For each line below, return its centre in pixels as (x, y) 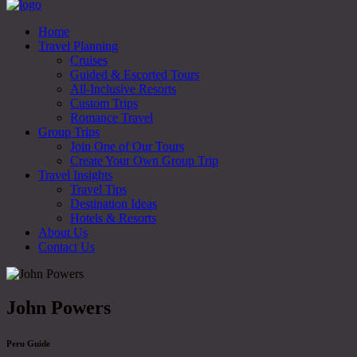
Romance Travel (112, 118)
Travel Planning (78, 46)
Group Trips (69, 132)
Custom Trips (104, 103)
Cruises (89, 60)
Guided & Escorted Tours (135, 75)
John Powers (59, 307)
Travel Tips (98, 189)
